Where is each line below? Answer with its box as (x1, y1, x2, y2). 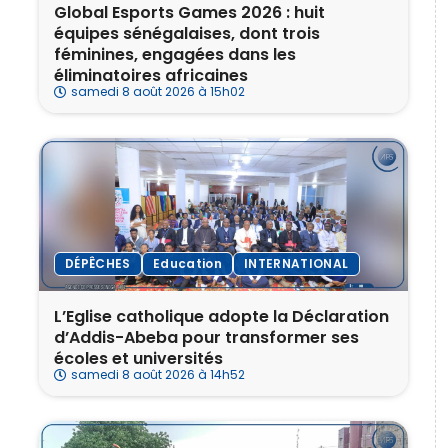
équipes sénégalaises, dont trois (54, 21, 320, 45)
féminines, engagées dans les (54, 42, 296, 66)
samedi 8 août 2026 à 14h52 (71, 366, 245, 384)
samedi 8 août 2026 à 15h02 (71, 82, 245, 100)
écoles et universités (54, 347, 223, 371)
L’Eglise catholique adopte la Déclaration (54, 305, 389, 329)
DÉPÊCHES (65, 255, 131, 273)
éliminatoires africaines (54, 63, 248, 87)
